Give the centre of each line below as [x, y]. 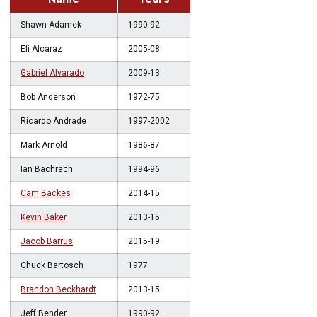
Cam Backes [46, 193]
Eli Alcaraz [41, 49]
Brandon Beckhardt [58, 289]
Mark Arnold [44, 145]
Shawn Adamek [51, 25]
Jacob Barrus [47, 241]
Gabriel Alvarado [52, 73]
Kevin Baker [44, 217]
